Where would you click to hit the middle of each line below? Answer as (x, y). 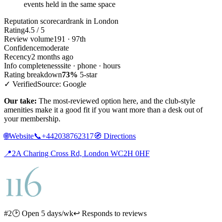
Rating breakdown (33, 74)
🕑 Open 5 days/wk (43, 213)
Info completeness (32, 65)
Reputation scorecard (37, 21)
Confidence (22, 48)
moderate (55, 48)
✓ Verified (21, 84)
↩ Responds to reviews (110, 213)
